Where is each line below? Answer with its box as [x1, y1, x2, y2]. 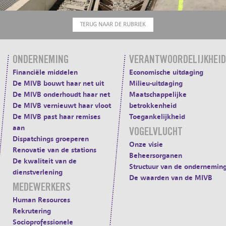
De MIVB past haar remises [13, 112, 100, 122]
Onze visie [129, 140, 163, 149]
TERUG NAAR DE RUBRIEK [80, 22, 146, 28]
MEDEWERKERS [13, 183, 71, 194]
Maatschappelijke [129, 90, 187, 99]
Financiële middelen [13, 68, 78, 77]
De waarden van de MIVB [129, 174, 212, 183]
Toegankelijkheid [129, 112, 185, 122]
